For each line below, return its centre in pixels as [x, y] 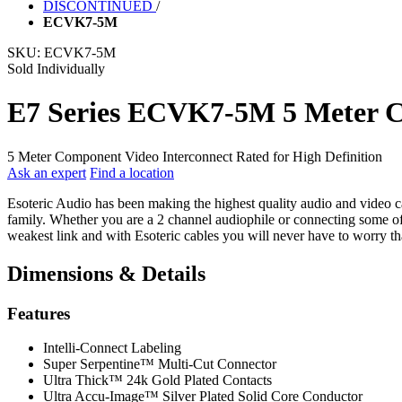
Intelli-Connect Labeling [112, 348]
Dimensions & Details [106, 273]
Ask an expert [47, 172]
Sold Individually [56, 69]
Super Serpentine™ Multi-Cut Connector [160, 364]
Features [39, 313]
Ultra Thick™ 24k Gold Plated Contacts [157, 380]
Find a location [132, 172]
